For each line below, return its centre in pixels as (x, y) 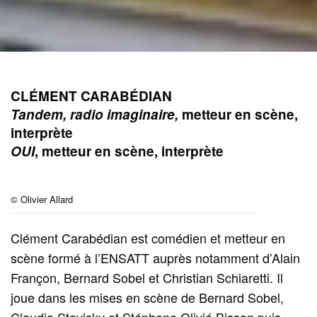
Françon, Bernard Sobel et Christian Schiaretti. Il (147, 278)
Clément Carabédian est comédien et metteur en (148, 238)
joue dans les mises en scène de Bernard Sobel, (148, 298)
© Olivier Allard (42, 200)
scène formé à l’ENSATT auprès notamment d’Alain (156, 258)
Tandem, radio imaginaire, (94, 115)
